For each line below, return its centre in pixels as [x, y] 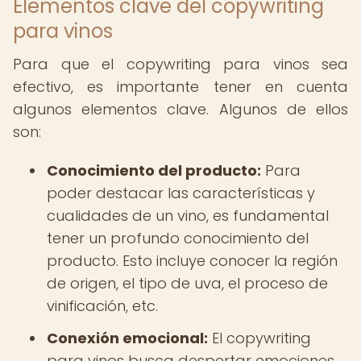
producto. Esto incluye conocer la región [192, 261]
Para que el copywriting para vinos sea [180, 64]
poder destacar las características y [181, 193]
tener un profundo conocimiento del [178, 238]
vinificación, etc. [102, 306]
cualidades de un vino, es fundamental [188, 216]
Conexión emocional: [127, 338]
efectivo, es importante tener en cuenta [180, 87]
